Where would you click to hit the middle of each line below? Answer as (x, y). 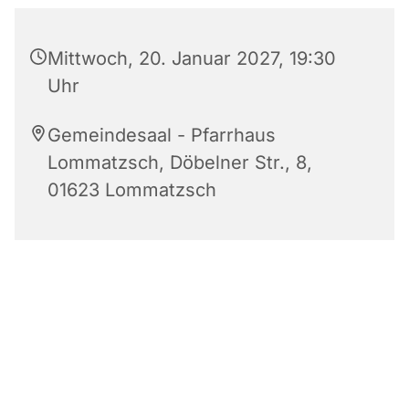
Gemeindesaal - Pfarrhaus (162, 136)
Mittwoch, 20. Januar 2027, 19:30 (192, 59)
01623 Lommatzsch (132, 190)
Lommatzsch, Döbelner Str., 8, (180, 163)
